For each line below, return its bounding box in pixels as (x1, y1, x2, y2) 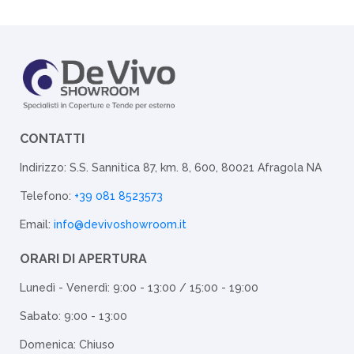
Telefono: (20, 189, 74, 202)
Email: (20, 218, 54, 232)
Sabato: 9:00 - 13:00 (20, 310, 127, 323)
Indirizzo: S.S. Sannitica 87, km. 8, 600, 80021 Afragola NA (20, 160, 322, 174)
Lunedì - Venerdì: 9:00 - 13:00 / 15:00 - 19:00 (20, 281, 258, 294)
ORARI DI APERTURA (20, 250, 147, 266)
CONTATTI (20, 130, 85, 146)
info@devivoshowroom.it (54, 218, 186, 232)
